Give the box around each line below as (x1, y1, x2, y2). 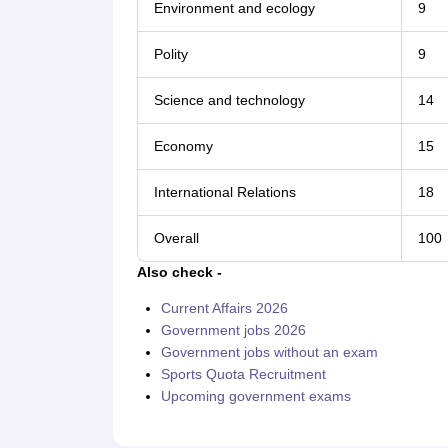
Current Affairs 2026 (160, 300, 288, 316)
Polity (153, 46, 188, 62)
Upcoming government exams (160, 388, 351, 404)
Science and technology (153, 92, 305, 108)
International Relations (153, 184, 296, 200)
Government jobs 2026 (160, 322, 306, 338)
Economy (153, 138, 213, 154)
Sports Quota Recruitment (160, 366, 326, 382)
